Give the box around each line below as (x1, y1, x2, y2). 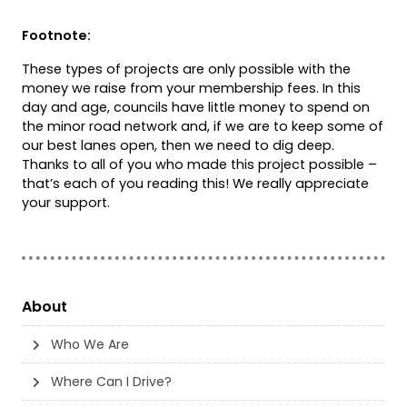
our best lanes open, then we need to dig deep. (22, 135, 334, 154)
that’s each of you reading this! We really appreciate (22, 174, 369, 193)
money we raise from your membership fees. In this (22, 78, 361, 97)
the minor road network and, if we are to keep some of (22, 116, 383, 135)
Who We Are (51, 334, 129, 353)
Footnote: (22, 25, 91, 45)
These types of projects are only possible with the (22, 59, 351, 78)
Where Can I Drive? (51, 372, 172, 391)
